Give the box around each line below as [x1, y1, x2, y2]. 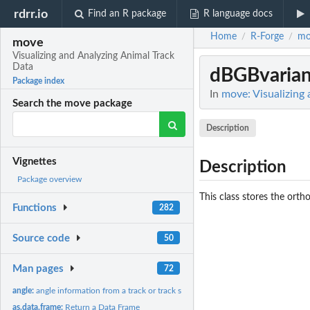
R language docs [203, 9, 273, 19]
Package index [12, 77, 65, 86]
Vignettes [12, 156, 57, 167]
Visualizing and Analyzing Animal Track [12, 51, 175, 62]
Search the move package [12, 98, 133, 109]
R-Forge [250, 32, 284, 42]
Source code [12, 233, 71, 244]
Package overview [17, 175, 82, 184]
